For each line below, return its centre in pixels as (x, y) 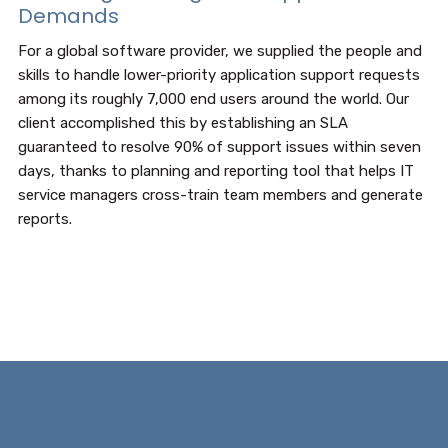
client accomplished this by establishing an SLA (182, 123)
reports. (44, 219)
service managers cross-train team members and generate (220, 195)
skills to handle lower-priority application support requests (218, 75)
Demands (68, 16)
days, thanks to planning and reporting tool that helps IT (215, 171)
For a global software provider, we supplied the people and (219, 51)
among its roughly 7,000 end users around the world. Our (213, 99)
